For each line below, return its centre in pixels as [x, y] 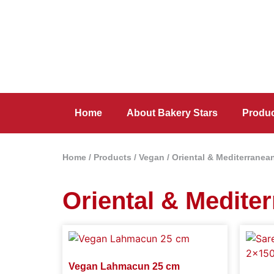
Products [113, 157]
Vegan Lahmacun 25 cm [124, 266]
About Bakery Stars [172, 113]
